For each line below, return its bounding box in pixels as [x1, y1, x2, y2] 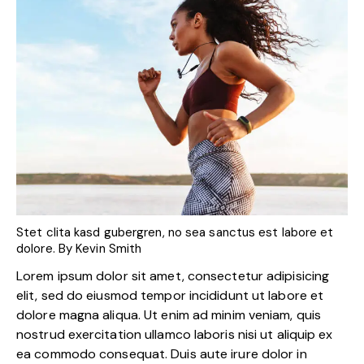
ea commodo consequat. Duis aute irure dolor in [16, 344, 307, 362]
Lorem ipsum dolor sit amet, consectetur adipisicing [16, 266, 330, 284]
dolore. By [16, 240, 76, 258]
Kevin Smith [76, 240, 142, 258]
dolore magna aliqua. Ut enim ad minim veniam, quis [16, 305, 322, 323]
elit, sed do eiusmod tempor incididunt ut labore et [16, 286, 324, 304]
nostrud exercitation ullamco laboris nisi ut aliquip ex [16, 325, 333, 343]
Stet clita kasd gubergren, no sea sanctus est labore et [16, 224, 334, 241]
